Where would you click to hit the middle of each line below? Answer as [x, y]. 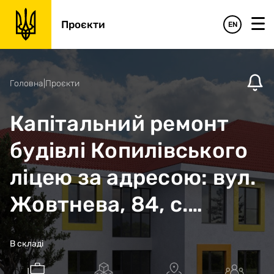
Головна [27, 83]
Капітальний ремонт [120, 124]
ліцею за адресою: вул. [133, 177]
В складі [27, 244]
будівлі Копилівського [129, 150]
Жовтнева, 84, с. [99, 204]
